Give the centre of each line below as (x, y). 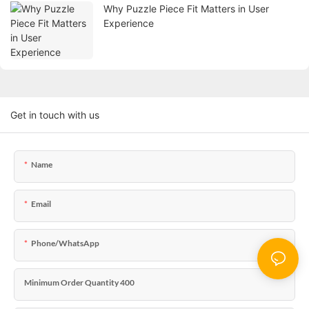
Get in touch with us (55, 115)
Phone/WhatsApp (65, 243)
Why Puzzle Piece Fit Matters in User (186, 9)
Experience (129, 23)
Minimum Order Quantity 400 (79, 283)
